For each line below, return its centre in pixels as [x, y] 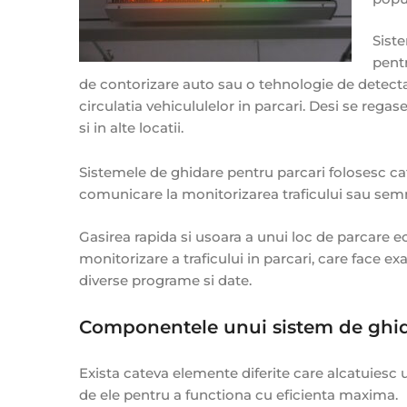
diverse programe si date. [165, 280]
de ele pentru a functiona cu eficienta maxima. [238, 394]
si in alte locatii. [131, 128]
